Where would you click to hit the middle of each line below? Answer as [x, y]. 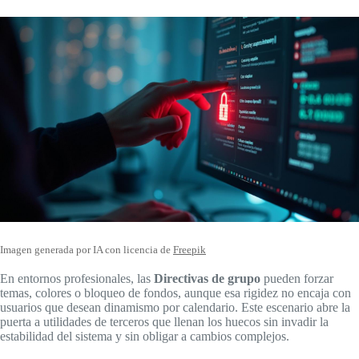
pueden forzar [297, 278]
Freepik [190, 250]
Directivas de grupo [207, 278]
